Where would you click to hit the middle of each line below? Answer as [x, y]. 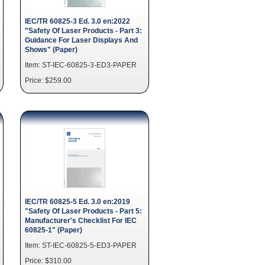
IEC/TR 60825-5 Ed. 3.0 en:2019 [77, 201]
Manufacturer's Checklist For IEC [81, 220]
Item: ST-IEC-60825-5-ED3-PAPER [81, 245]
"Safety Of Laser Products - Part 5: [83, 211]
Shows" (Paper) [51, 49]
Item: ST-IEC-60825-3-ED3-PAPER [81, 65]
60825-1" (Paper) [54, 230]
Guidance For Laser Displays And [81, 40]
